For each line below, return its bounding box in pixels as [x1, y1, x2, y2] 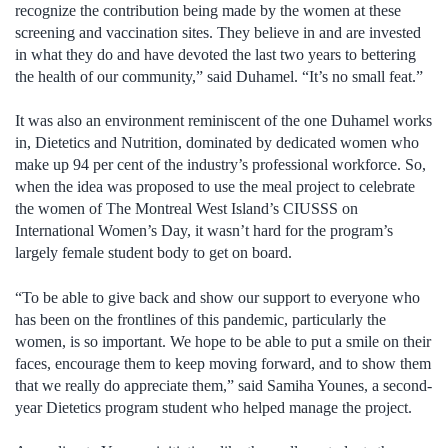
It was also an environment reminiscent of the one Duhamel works [15, 112, 432, 130]
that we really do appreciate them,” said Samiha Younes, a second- [15, 376, 432, 394]
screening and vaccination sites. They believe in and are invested [15, 23, 421, 41]
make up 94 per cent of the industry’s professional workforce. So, [15, 156, 426, 174]
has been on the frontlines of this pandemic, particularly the [15, 310, 386, 328]
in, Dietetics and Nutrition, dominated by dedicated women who [15, 134, 419, 152]
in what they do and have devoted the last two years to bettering [15, 45, 416, 63]
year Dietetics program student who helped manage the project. [15, 398, 412, 416]
